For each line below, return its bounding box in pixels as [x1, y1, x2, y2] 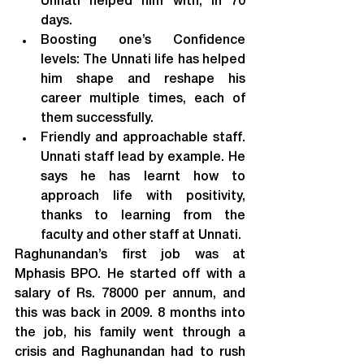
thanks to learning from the [41, 210, 245, 222]
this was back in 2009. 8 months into [15, 308, 245, 319]
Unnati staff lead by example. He [41, 152, 245, 163]
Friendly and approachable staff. [41, 132, 245, 144]
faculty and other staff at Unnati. [41, 230, 241, 241]
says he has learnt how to [41, 171, 245, 183]
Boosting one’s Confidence [41, 35, 245, 46]
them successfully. [41, 113, 154, 124]
